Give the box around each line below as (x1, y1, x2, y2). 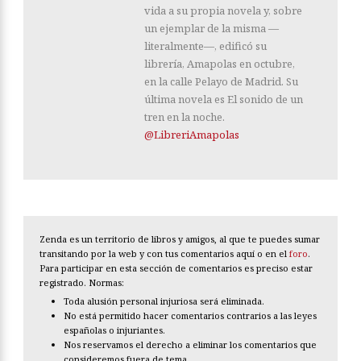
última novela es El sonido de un (144, 92, 303, 107)
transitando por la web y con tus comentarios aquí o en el (39, 247, 289, 260)
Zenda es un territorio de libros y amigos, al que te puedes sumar (39, 233, 320, 246)
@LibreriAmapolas (144, 127, 239, 143)
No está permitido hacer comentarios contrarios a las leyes (64, 309, 317, 322)
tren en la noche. (144, 110, 225, 125)
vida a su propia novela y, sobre (144, 3, 302, 19)
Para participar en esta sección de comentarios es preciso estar (39, 262, 313, 275)
